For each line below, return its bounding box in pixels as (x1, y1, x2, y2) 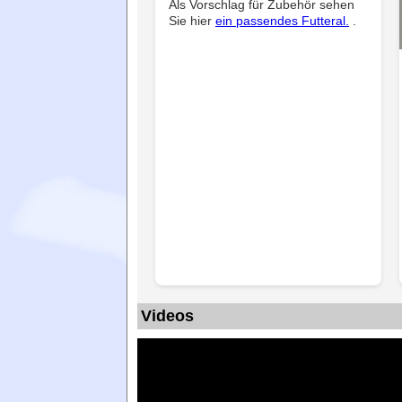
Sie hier (169, 13, 215, 28)
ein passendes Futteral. (215, 13, 349, 28)
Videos (141, 306, 194, 325)
